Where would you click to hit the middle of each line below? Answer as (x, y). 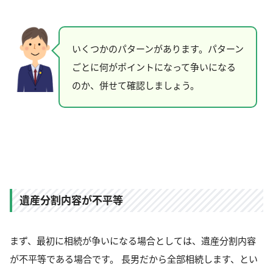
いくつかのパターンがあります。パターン (158, 48)
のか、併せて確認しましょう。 (136, 85)
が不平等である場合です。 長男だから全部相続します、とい (134, 259)
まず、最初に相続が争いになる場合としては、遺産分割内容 (133, 240)
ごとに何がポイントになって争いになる (154, 67)
